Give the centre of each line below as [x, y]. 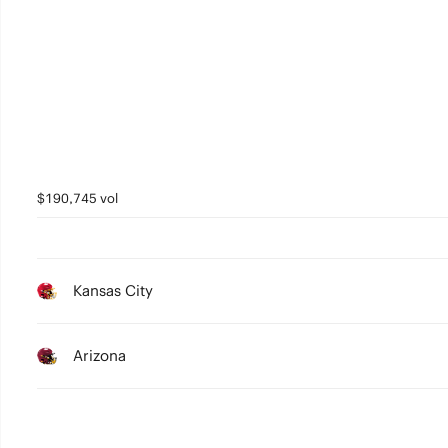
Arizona [99, 355]
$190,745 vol [77, 198]
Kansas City [112, 290]
